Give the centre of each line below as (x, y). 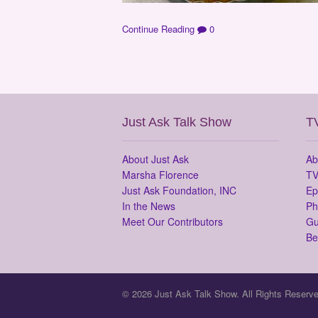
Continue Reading (158, 28)
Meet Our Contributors (172, 221)
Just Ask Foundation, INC (179, 190)
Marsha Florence (160, 174)
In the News (149, 205)
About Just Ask (155, 159)
